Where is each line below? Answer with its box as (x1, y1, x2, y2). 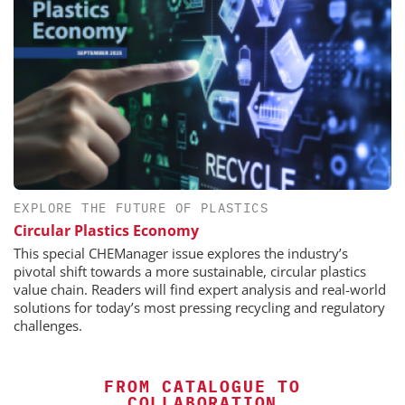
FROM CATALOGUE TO (104, 376, 301, 398)
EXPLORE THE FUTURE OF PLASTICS (14, 200, 268, 217)
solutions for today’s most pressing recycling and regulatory (14, 298, 385, 317)
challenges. (14, 316, 82, 335)
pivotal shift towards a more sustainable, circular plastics (14, 262, 366, 281)
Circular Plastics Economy (14, 221, 199, 241)
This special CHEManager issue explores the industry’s (14, 244, 348, 263)
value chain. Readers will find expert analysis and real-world (14, 280, 386, 299)
